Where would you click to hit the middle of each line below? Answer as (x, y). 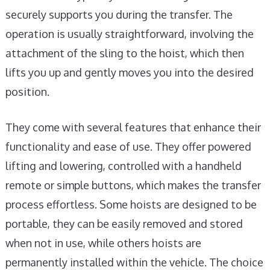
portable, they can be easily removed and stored (124, 224)
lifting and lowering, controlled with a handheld (123, 166)
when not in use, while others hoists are (103, 243)
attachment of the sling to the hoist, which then (124, 53)
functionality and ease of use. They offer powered (128, 146)
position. (27, 92)
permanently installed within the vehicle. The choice (134, 262)
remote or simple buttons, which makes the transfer (133, 185)
